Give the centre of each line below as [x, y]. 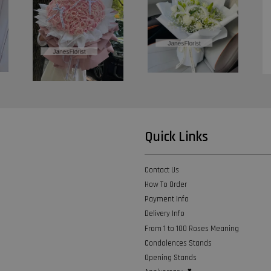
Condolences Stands [178, 243]
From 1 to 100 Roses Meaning [192, 228]
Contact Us [162, 170]
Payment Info [167, 199]
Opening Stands [171, 258]
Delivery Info [165, 214]
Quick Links [176, 137]
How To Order [166, 185]
